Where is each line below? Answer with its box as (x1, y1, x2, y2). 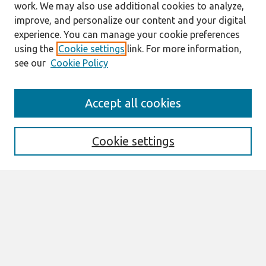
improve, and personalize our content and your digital (14, 15, 246, 26)
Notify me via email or (15, 227, 93, 236)
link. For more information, (125, 43, 242, 54)
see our (14, 58, 46, 68)
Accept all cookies (85, 96, 181, 110)
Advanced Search (15, 210, 77, 218)
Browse (15, 248, 56, 262)
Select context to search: (15, 174, 102, 183)
